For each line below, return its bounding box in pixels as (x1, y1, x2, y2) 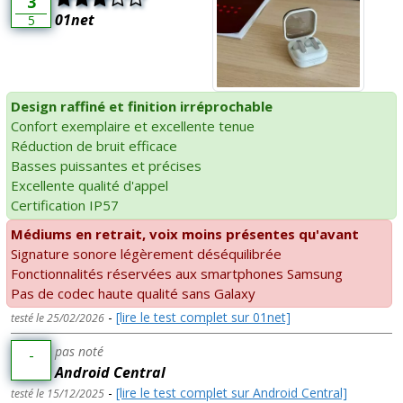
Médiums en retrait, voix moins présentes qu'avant (11, 224, 359, 243)
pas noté (55, 342, 103, 360)
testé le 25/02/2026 (11, 309, 104, 326)
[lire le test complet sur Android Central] (116, 383, 347, 401)
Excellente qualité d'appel (11, 175, 168, 194)
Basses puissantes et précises (11, 156, 201, 175)
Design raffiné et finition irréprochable (11, 96, 273, 115)
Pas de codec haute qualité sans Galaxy (11, 283, 255, 302)
